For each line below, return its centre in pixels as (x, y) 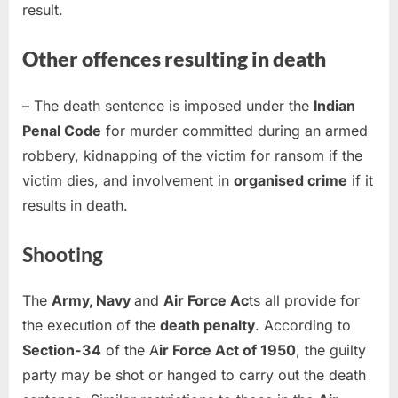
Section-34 (62, 350)
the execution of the (91, 326)
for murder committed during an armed (235, 130)
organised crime (291, 180)
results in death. (75, 205)
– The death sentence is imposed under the (168, 105)
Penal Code (62, 130)
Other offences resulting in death (174, 58)
